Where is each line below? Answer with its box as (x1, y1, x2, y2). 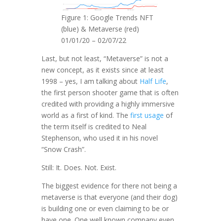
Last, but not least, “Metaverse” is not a (41, 53, 168, 63)
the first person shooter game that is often (41, 87, 179, 97)
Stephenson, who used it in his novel (41, 133, 158, 143)
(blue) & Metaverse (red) (61, 24, 139, 34)
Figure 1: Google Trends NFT (61, 12, 153, 22)
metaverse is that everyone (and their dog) (41, 192, 178, 202)
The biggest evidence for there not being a (41, 181, 177, 190)
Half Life (140, 76, 166, 86)
